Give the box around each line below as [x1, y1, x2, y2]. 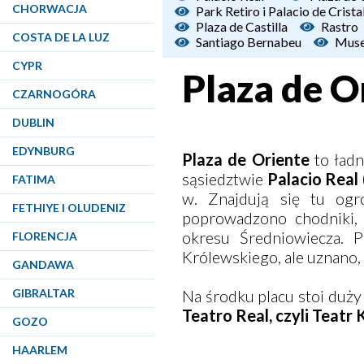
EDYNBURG [12, 144, 75, 158]
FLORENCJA [12, 229, 77, 243]
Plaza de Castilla [196, 19, 288, 34]
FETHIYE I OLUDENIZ [12, 201, 126, 214]
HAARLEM [12, 343, 67, 357]
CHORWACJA [12, 2, 87, 15]
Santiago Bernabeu [196, 34, 301, 50]
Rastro [321, 19, 358, 34]
